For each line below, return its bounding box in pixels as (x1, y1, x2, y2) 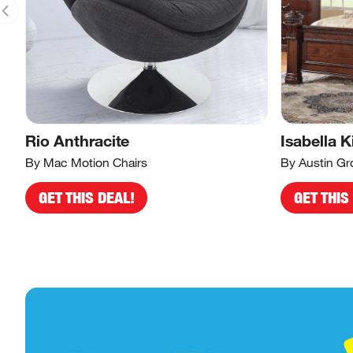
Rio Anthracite (25, 131, 129, 151)
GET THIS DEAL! (38, 188, 135, 208)
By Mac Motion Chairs (25, 154, 147, 171)
